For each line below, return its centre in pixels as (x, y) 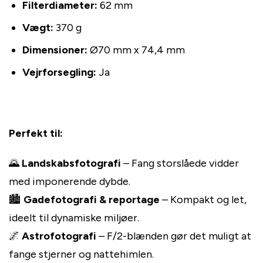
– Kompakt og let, (203, 200)
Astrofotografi (59, 236)
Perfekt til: (36, 134)
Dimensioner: (55, 50)
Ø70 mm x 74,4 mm (136, 50)
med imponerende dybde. (70, 182)
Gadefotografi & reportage (92, 200)
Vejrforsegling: (59, 73)
